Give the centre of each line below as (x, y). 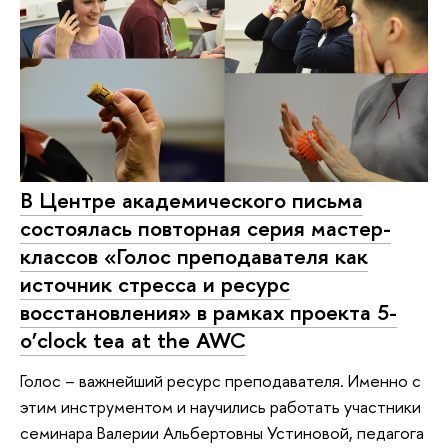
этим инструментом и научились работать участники (220, 406)
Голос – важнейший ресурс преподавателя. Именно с (220, 380)
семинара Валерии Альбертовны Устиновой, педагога (222, 432)
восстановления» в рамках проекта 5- (208, 312)
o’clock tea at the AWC (133, 340)
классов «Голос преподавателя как (194, 256)
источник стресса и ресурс (155, 284)
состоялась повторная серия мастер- (205, 228)
